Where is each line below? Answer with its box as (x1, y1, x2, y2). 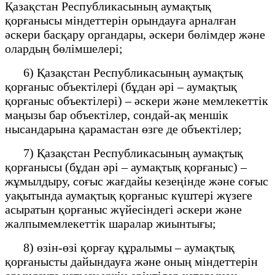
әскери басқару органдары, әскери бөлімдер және (5, 27, 265, 41)
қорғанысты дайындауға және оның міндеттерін (5, 254, 258, 268)
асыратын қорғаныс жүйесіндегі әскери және (5, 202, 242, 216)
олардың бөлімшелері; (5, 41, 123, 55)
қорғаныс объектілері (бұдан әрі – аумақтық (5, 79, 237, 93)
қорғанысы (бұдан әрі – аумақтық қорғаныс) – (5, 160, 247, 174)
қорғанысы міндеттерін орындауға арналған (5, 13, 236, 27)
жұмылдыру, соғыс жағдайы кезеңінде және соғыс (5, 174, 268, 188)
